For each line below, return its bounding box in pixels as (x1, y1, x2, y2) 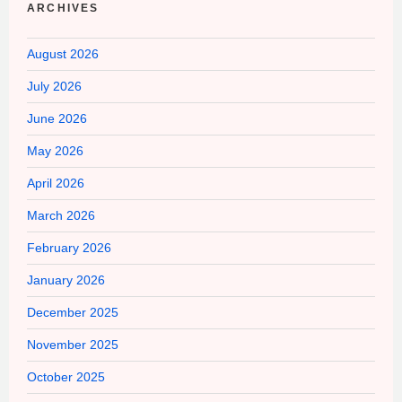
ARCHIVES (27, 2, 100, 15)
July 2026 (27, 79, 82, 94)
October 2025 (27, 370, 105, 385)
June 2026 (27, 111, 87, 127)
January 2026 (27, 273, 105, 288)
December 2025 (27, 305, 118, 320)
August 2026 (27, 47, 99, 62)
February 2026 (27, 240, 111, 256)
